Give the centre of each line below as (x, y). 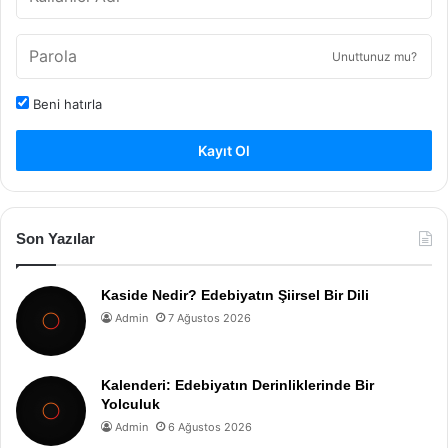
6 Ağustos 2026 (210, 427)
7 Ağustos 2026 (209, 318)
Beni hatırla (65, 104)
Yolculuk (130, 404)
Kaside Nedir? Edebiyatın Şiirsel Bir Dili (235, 295)
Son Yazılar (55, 238)
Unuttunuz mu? (374, 56)
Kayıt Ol (224, 150)
